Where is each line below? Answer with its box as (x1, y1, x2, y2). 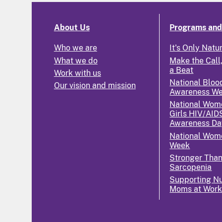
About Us (54, 23, 90, 33)
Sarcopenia (169, 163, 212, 172)
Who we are (54, 43, 97, 53)
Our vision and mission (54, 81, 136, 91)
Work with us (54, 68, 101, 78)
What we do (54, 55, 98, 65)
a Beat (169, 65, 194, 75)
